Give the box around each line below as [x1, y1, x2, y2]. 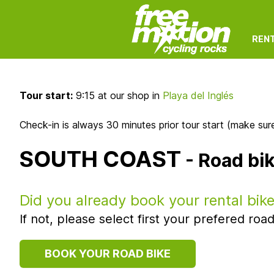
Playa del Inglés [163, 89, 234, 102]
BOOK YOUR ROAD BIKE [45, 247, 171, 260]
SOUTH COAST [20, 146, 181, 172]
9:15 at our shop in [73, 89, 163, 102]
